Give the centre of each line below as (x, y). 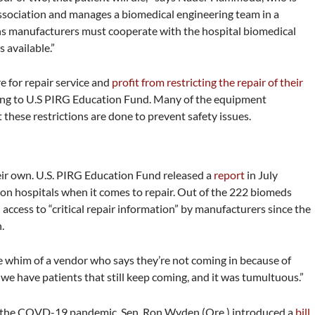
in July (262, 174)
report (230, 174)
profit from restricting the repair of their (208, 82)
